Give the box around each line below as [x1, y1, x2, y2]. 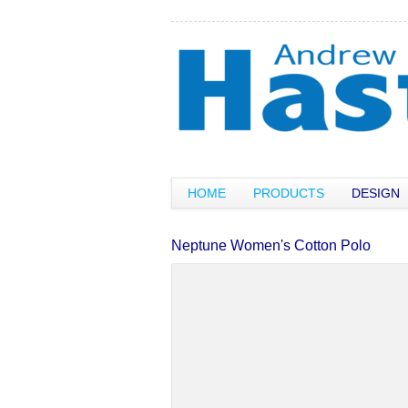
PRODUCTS [253, 186, 324, 200]
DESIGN [352, 186, 400, 200]
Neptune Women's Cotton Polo [171, 238, 371, 253]
